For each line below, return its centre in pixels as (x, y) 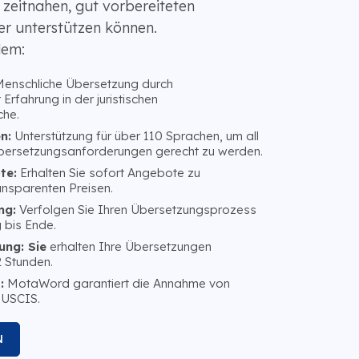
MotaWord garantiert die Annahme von (117, 283)
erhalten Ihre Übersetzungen (129, 246)
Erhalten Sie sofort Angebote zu (108, 172)
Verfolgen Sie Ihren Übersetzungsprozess (136, 209)
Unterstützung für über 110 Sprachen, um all (135, 135)
